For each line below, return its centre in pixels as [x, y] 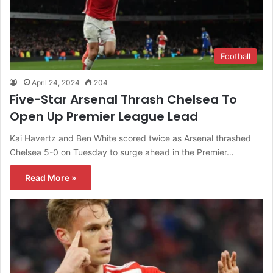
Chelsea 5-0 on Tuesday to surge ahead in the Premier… [122, 152]
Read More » [51, 178]
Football [236, 56]
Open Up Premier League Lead [104, 117]
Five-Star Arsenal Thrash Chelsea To [123, 100]
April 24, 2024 [56, 83]
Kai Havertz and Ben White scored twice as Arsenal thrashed [130, 138]
